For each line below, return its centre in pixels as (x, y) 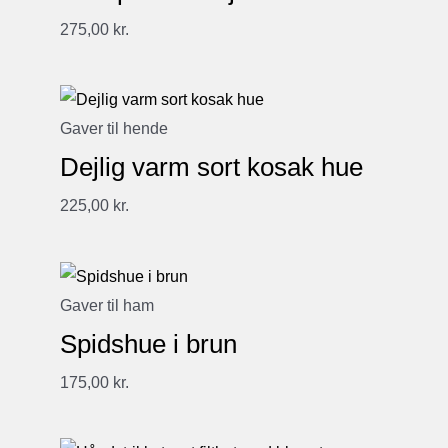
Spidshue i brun (148, 343)
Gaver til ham (107, 305)
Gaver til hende (114, 129)
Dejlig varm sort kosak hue (211, 167)
